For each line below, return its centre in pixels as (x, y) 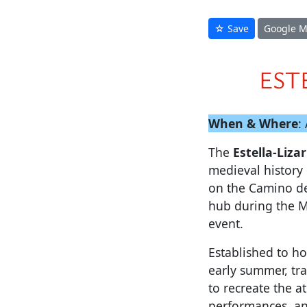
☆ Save (232, 28)
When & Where (253, 123)
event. (226, 223)
